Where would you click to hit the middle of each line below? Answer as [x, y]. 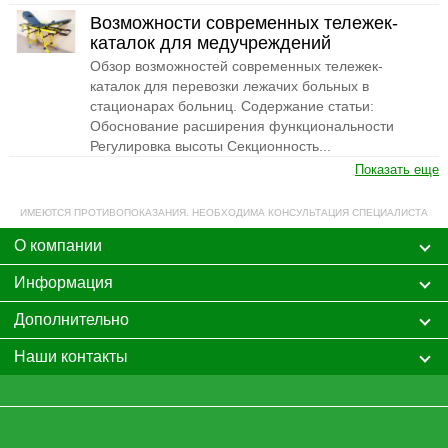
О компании [57, 245]
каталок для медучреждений [211, 42]
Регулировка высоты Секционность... [211, 145]
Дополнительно [71, 319]
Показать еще [397, 169]
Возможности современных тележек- [244, 22]
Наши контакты [70, 356]
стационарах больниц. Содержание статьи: [232, 105]
